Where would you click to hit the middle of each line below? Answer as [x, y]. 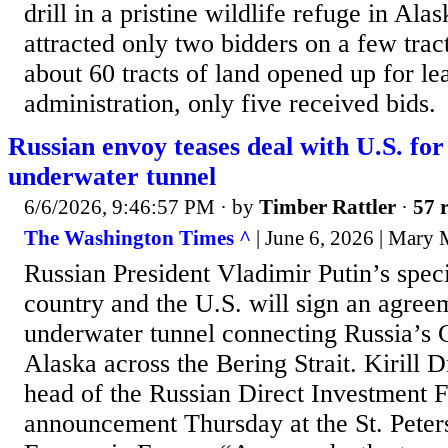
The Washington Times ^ [137, 238]
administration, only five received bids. [230, 103]
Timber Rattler [327, 206]
